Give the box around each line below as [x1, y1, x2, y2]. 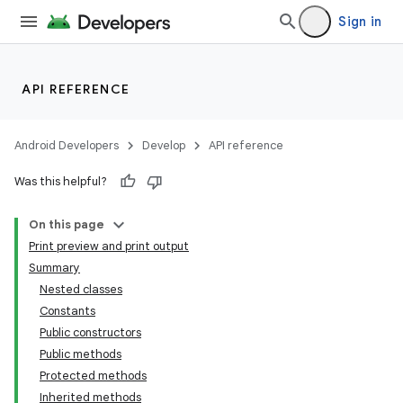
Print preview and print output [29, 238, 189, 254]
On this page [29, 217, 104, 232]
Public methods [40, 346, 121, 362]
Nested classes [40, 282, 122, 297]
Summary [29, 260, 80, 275]
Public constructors [40, 325, 141, 340]
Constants [40, 303, 95, 318]
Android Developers [14, 138, 119, 153]
